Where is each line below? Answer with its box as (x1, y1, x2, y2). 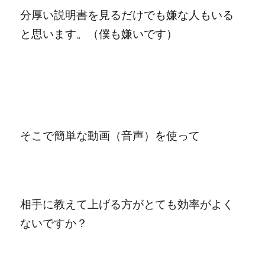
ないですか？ (20, 216, 88, 230)
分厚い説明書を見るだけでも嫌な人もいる (20, 8, 234, 22)
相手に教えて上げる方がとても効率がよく (20, 197, 234, 211)
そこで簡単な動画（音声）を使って (20, 128, 201, 143)
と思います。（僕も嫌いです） (20, 27, 178, 41)
